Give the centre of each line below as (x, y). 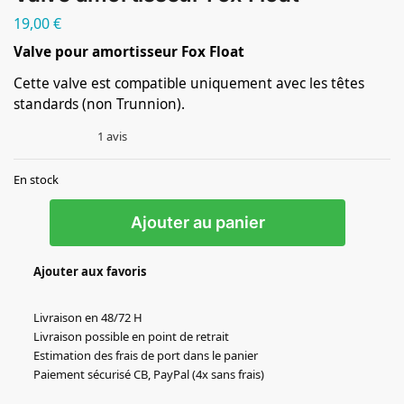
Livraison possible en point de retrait (131, 337)
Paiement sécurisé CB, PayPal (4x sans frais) (149, 375)
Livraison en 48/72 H (88, 318)
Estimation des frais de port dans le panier (146, 356)
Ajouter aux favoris (90, 272)
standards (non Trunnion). (99, 104)
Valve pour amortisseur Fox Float (129, 51)
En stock (36, 180)
